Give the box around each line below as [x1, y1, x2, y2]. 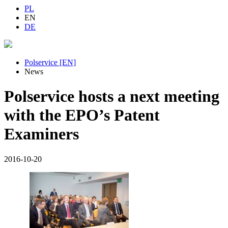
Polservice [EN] [24, 58, 76, 67]
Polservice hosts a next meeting [4, 87, 219, 106]
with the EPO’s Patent [4, 106, 160, 125]
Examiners [4, 125, 79, 144]
